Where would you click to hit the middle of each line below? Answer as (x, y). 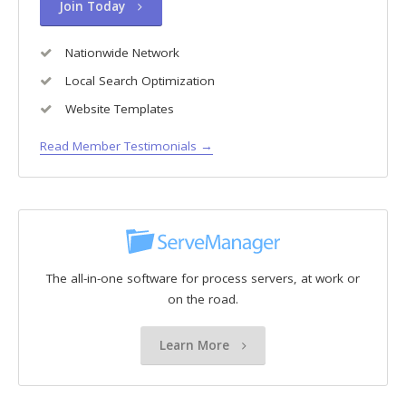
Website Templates (117, 108)
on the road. (203, 300)
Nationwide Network (120, 52)
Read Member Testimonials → (126, 145)
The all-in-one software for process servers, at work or (203, 279)
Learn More (196, 345)
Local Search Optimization (138, 80)
